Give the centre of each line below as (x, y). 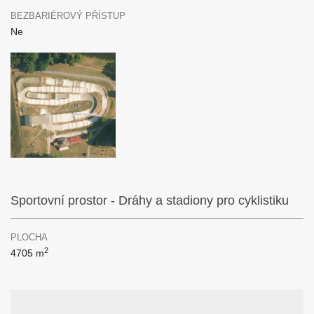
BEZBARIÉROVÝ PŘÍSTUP (68, 16)
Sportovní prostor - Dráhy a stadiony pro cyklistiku (150, 200)
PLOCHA (29, 237)
